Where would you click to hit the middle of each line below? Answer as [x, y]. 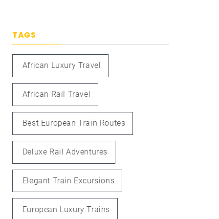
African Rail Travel [56, 94]
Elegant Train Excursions [68, 180]
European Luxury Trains [66, 209]
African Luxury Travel [62, 66]
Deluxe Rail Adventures [65, 152]
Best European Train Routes [74, 123]
